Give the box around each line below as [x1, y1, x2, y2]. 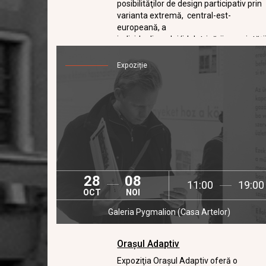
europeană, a [117, 23, 167, 32]
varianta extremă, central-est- [117, 11, 232, 20]
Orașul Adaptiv [117, 238, 180, 249]
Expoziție [117, 61, 148, 69]
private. [117, 46, 145, 56]
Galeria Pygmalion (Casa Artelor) [107, 207, 230, 217]
